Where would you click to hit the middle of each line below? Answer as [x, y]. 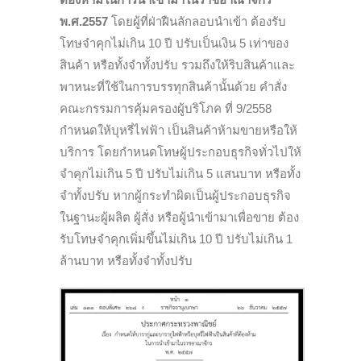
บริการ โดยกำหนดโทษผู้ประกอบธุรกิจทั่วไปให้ [180, 152]
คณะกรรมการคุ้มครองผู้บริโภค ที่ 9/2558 [166, 109]
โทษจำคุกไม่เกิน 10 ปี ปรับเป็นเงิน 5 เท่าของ [174, 44]
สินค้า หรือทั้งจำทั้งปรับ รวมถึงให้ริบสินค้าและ [177, 65]
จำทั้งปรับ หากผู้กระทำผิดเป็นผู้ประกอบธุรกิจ [175, 196]
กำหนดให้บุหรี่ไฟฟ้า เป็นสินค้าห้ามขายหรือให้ [178, 131]
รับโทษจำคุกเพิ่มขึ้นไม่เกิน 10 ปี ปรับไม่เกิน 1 [176, 239]
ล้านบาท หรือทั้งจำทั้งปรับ [126, 261]
